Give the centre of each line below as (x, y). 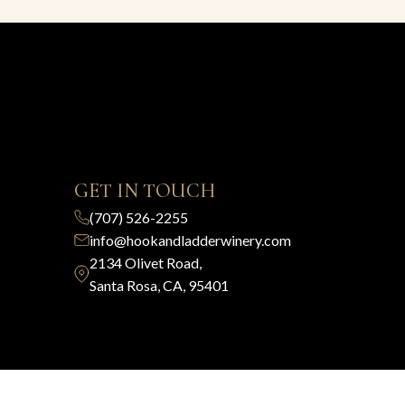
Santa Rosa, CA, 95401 (159, 285)
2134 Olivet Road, (146, 262)
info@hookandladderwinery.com (190, 240)
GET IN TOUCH (145, 190)
